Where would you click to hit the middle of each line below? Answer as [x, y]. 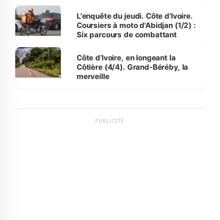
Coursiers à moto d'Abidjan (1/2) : [136, 25]
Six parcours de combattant [126, 34]
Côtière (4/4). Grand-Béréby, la [132, 67]
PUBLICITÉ [110, 121]
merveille [93, 76]
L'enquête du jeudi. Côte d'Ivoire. [135, 16]
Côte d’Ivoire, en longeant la [126, 57]
